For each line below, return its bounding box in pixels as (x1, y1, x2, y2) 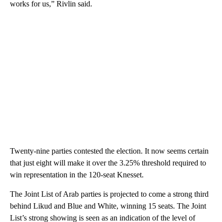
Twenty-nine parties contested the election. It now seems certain (10, 147, 209, 156)
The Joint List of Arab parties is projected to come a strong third (10, 190, 209, 199)
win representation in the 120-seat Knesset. (10, 170, 144, 179)
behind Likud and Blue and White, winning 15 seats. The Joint (10, 202, 206, 211)
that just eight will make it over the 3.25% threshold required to (10, 159, 206, 167)
